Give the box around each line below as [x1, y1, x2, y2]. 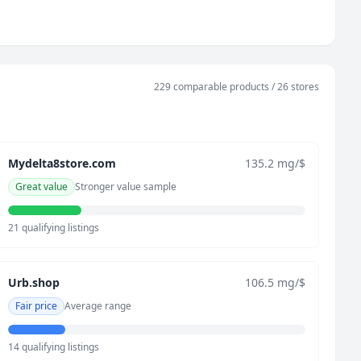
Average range [64, 299, 132, 313]
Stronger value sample [75, 180, 177, 193]
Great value [15, 180, 68, 193]
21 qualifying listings [8, 221, 100, 234]
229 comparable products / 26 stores [153, 80, 319, 93]
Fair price [15, 299, 58, 313]
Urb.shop [8, 275, 60, 290]
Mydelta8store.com [8, 156, 117, 171]
